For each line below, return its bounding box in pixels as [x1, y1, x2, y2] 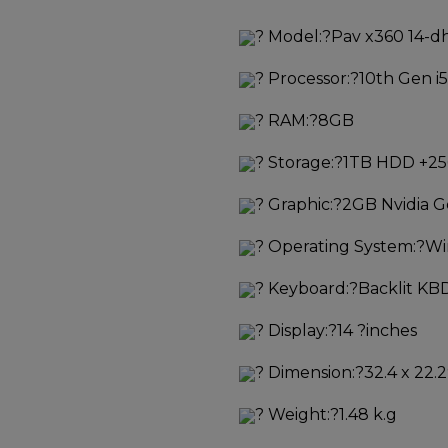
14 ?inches [337, 321, 417, 340]
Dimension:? [268, 363, 364, 382]
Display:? [268, 321, 337, 340]
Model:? [268, 27, 331, 46]
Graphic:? [268, 195, 342, 214]
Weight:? [268, 405, 339, 424]
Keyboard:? [268, 279, 358, 298]
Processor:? [268, 69, 359, 88]
